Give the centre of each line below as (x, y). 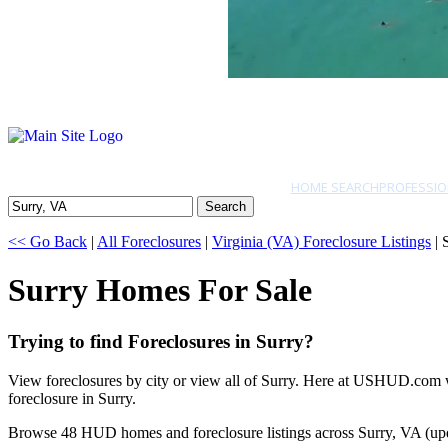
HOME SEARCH (334, 187)
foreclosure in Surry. (72, 398)
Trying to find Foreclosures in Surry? (161, 341)
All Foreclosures (149, 241)
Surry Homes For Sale (160, 290)
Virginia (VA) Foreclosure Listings (321, 241)
